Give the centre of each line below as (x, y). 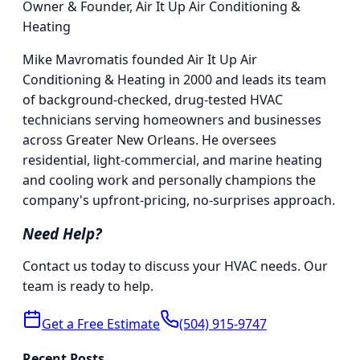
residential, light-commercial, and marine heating (172, 160)
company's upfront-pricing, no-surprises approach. (179, 200)
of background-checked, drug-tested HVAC (153, 100)
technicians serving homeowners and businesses (172, 120)
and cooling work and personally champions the (169, 180)
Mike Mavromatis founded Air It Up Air (140, 60)
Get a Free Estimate (101, 323)
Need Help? (62, 233)
